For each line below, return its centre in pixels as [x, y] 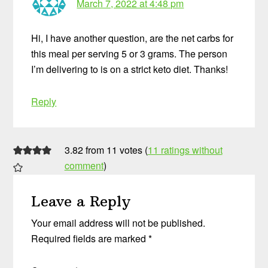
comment [84, 165]
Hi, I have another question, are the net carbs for [133, 38]
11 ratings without [185, 150]
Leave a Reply [81, 201]
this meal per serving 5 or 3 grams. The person [130, 54]
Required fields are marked [90, 238]
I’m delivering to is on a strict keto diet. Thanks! [130, 69]
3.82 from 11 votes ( [106, 150]
